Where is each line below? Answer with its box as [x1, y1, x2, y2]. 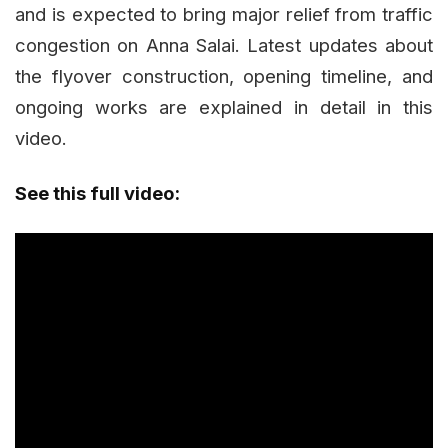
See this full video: [15, 181, 180, 204]
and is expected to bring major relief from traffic [15, 2, 433, 25]
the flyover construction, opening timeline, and [15, 64, 433, 87]
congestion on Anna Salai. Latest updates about [15, 33, 433, 56]
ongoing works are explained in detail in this [15, 95, 433, 118]
